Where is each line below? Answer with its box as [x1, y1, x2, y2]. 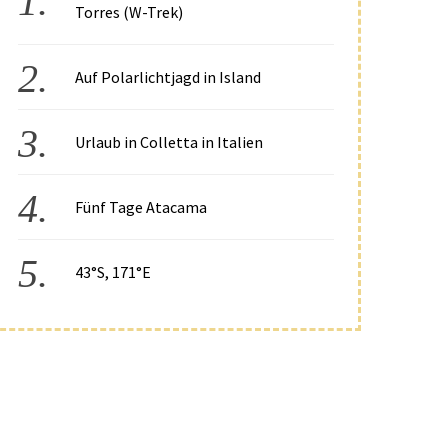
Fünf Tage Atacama [74, 190, 207, 211]
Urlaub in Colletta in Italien [74, 125, 263, 146]
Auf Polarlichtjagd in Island [74, 60, 261, 81]
